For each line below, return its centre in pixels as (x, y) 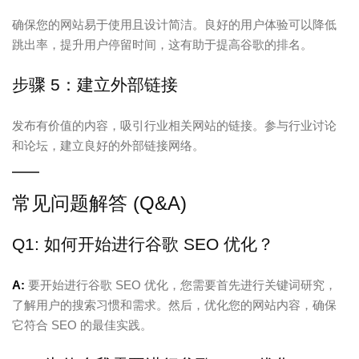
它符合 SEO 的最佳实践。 (82, 325)
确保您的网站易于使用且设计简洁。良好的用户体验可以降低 (174, 24)
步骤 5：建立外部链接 (95, 84)
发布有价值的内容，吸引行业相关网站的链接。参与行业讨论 (174, 125)
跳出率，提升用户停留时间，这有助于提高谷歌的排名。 (162, 44)
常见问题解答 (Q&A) (99, 203)
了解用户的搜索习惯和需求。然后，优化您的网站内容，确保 (174, 305)
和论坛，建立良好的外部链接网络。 (108, 145)
